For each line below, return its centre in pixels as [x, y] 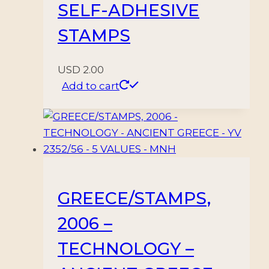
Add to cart [91, 86]
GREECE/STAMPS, [134, 198]
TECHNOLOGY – [126, 248]
